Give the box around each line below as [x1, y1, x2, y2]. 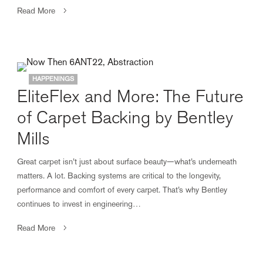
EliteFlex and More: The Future [17, 86, 244, 107]
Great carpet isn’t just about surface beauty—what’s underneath [17, 157, 237, 166]
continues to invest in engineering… [17, 199, 141, 208]
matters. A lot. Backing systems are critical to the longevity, [17, 171, 221, 180]
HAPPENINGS [32, 75, 74, 83]
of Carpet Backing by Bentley [17, 107, 233, 128]
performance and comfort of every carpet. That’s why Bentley [17, 185, 228, 194]
